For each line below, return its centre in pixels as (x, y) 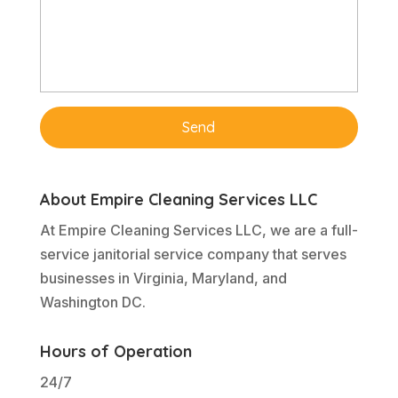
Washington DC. (92, 302)
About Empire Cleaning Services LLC (178, 199)
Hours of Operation (115, 351)
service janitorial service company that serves (193, 254)
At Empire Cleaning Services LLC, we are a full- (199, 230)
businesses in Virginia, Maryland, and (163, 278)
